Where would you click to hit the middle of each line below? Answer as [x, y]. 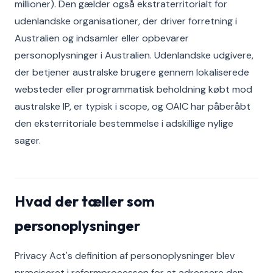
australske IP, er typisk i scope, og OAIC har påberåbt [133, 106]
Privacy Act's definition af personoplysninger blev [125, 256]
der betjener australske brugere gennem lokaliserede [132, 72]
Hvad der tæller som [85, 201]
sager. [28, 140]
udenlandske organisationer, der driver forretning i [126, 21]
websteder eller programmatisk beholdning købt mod [133, 89]
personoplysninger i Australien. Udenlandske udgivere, [134, 55]
